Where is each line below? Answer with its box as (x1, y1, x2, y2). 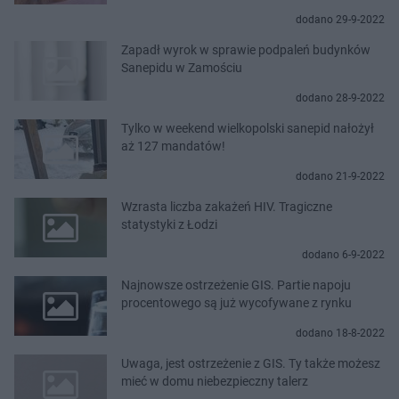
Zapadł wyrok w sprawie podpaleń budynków (121, 42, 370, 57)
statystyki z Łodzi (121, 216, 217, 232)
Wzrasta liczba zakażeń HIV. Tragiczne (121, 199, 332, 214)
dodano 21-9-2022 (296, 169, 385, 183)
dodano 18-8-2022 (296, 326, 385, 339)
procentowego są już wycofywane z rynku (121, 295, 352, 310)
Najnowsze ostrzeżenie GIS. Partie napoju (121, 277, 351, 292)
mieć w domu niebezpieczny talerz (121, 373, 308, 388)
